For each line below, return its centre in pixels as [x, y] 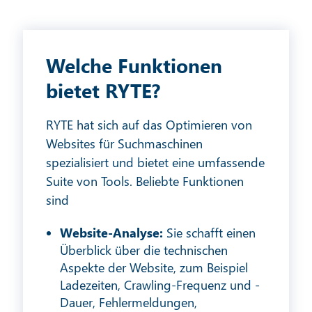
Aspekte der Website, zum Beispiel [154, 268]
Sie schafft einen [211, 233]
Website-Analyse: [114, 233]
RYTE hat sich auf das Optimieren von [149, 125]
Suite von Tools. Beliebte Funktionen [145, 181]
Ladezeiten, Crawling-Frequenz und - [160, 285]
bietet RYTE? [103, 91]
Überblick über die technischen [144, 250]
